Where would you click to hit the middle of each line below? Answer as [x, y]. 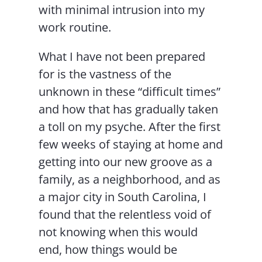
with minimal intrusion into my [122, 10]
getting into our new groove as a [126, 162]
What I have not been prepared [122, 57]
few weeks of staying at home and [131, 144]
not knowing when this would [118, 232]
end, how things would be [108, 250]
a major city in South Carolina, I [123, 197]
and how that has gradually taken [129, 109]
